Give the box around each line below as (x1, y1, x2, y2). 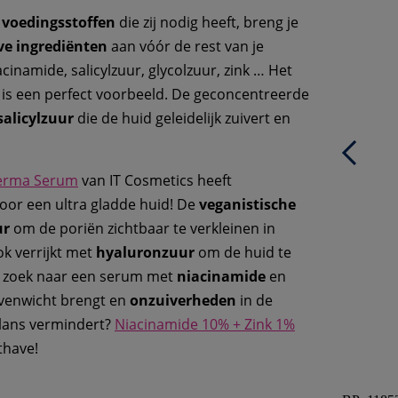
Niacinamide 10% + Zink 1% (115, 314, 295, 335)
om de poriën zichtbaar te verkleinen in (10, 219, 275, 239)
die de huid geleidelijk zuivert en (74, 108, 291, 129)
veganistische (199, 195, 296, 215)
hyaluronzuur (96, 243, 195, 263)
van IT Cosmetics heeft (78, 171, 232, 191)
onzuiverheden (130, 291, 236, 311)
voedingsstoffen (2, 12, 115, 33)
